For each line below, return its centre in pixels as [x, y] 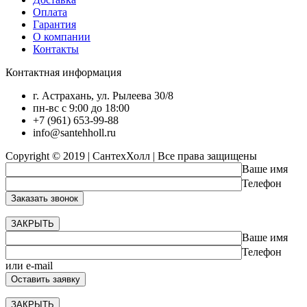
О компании [62, 36]
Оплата [50, 12]
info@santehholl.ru [74, 132]
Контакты [56, 49]
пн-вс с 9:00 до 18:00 [81, 108]
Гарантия [54, 24]
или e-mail [29, 265]
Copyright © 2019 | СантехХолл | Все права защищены [131, 156]
